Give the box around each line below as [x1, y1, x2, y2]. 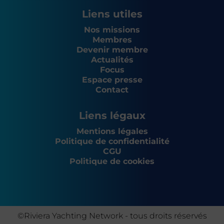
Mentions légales [76, 126, 148, 136]
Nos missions [84, 25, 140, 35]
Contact [95, 85, 128, 95]
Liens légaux [78, 109, 145, 122]
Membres [92, 35, 132, 45]
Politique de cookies [69, 156, 154, 166]
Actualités [90, 55, 133, 65]
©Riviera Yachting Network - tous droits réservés [17, 211, 207, 221]
